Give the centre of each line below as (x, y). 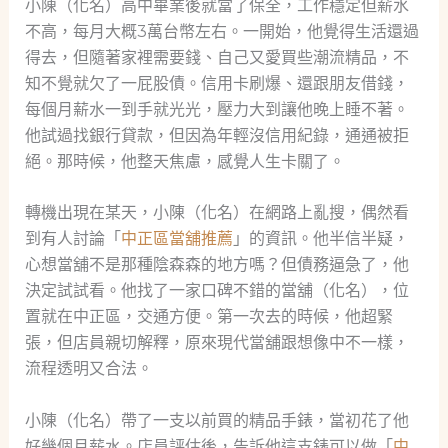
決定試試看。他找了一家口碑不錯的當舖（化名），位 (216, 291)
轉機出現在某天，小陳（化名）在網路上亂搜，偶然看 (216, 213)
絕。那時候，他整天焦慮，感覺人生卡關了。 (184, 161)
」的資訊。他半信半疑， (320, 239)
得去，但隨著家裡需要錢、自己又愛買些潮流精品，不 (216, 57)
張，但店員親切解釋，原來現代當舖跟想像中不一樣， (216, 343)
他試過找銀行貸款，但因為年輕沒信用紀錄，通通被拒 (216, 135)
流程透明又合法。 (88, 369)
